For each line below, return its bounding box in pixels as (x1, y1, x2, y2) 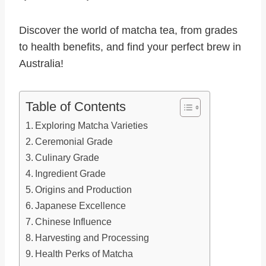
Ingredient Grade (35, 168, 106, 179)
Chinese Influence (35, 216, 112, 227)
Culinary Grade (35, 152, 100, 163)
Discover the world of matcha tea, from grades (19, 24, 237, 37)
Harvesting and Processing (35, 232, 150, 243)
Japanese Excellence (35, 200, 126, 211)
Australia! (19, 58, 64, 70)
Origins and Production (35, 184, 132, 195)
